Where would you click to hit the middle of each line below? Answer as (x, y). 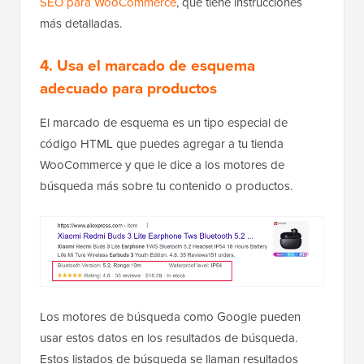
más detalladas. (81, 23)
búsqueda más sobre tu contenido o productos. (166, 185)
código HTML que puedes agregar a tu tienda (162, 143)
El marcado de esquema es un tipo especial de (164, 122)
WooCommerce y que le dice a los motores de (162, 164)
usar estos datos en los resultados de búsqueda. (169, 338)
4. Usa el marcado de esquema (147, 65)
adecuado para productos (128, 87)
